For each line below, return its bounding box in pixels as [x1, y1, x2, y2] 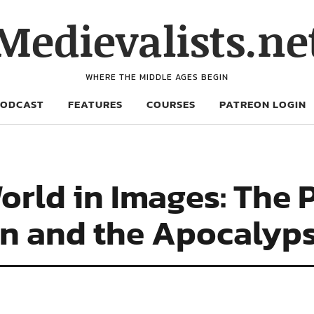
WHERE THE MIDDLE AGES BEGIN [86, 71, 228, 83]
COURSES [146, 96, 196, 112]
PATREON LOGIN [219, 96, 306, 112]
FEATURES [68, 96, 123, 112]
